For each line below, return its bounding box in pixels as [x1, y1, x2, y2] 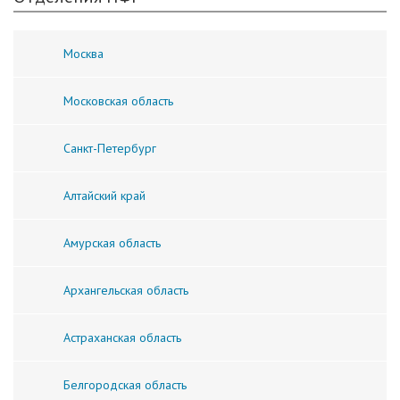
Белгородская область [63, 376, 187, 393]
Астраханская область [63, 329, 181, 346]
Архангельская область [63, 281, 188, 298]
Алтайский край [63, 187, 146, 204]
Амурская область [63, 234, 161, 251]
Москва [63, 45, 104, 62]
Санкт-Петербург [63, 139, 156, 156]
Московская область [63, 92, 173, 109]
